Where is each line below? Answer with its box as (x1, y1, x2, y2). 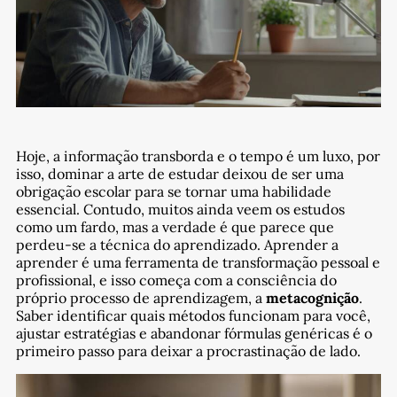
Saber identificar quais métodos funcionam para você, (15, 307, 370, 325)
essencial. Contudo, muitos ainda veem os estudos (15, 200, 345, 219)
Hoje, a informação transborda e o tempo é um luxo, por (15, 147, 380, 166)
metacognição (265, 289, 359, 307)
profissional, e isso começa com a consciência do (15, 271, 337, 290)
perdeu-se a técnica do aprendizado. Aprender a (15, 236, 339, 254)
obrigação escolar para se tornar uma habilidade (15, 183, 331, 201)
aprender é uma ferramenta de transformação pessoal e (15, 253, 380, 272)
